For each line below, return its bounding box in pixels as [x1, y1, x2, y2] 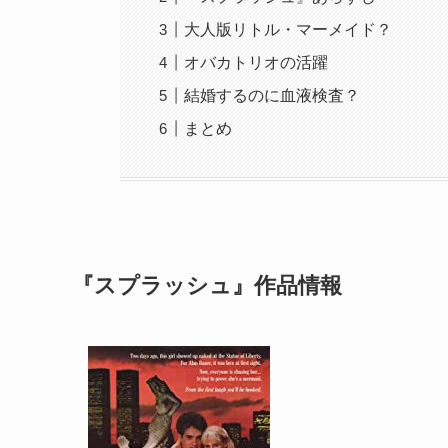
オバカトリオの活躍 [184, 53, 329, 71]
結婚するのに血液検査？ [184, 86, 361, 104]
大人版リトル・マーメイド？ [184, 20, 393, 38]
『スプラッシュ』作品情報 [72, 273, 342, 299]
